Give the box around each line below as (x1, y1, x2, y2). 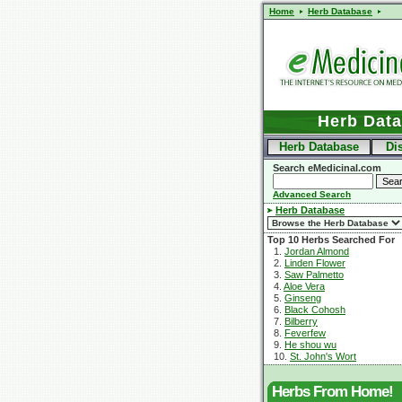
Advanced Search (273, 189, 351, 199)
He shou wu (284, 339, 336, 350)
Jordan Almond (284, 246, 349, 257)
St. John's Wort (290, 351, 356, 362)
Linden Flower (284, 258, 345, 268)
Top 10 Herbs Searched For (267, 234, 395, 245)
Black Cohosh (284, 304, 345, 315)
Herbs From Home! (272, 383, 393, 400)
